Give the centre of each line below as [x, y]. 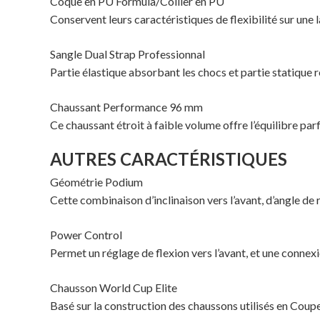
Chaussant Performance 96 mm [126, 107]
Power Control [86, 235]
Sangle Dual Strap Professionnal [127, 54]
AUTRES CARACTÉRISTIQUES [170, 159]
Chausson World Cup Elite [114, 288]
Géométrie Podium [96, 182]
